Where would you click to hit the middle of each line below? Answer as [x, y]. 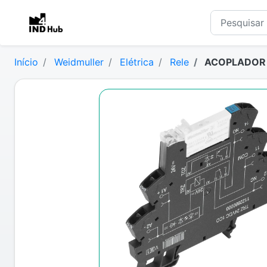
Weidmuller [79, 62]
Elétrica [137, 62]
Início [26, 62]
